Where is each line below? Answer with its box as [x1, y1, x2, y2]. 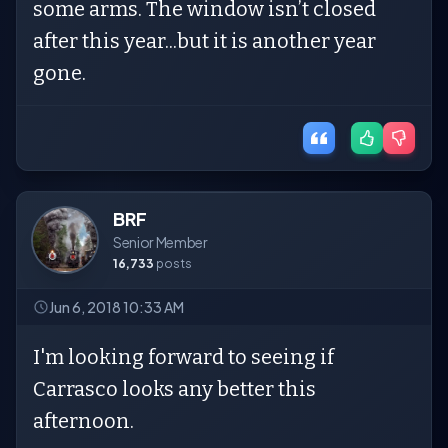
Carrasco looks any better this [33, 377, 316, 401]
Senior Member [113, 233, 208, 251]
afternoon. [33, 409, 138, 433]
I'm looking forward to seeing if [33, 345, 334, 369]
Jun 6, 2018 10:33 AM [49, 298, 184, 316]
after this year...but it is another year [33, 29, 376, 53]
